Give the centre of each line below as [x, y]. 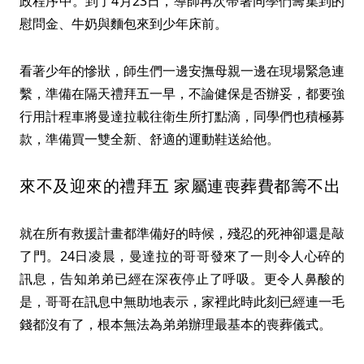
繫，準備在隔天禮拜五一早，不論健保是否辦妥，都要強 [182, 94]
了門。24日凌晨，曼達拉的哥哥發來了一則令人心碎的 [182, 256]
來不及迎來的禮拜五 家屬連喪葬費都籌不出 [180, 186]
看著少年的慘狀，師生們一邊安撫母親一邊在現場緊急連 [182, 71]
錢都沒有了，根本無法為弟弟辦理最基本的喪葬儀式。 [175, 325]
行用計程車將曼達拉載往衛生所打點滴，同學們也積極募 [182, 117]
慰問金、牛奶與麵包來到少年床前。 [123, 24]
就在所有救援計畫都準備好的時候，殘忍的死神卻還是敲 [182, 234]
